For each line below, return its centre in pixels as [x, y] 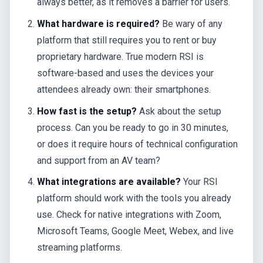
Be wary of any [191, 23]
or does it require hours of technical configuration [138, 144]
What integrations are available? [109, 182]
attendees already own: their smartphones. [124, 89]
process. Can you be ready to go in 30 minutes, [133, 127]
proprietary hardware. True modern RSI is [121, 56]
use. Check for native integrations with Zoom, [129, 215]
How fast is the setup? [87, 111]
